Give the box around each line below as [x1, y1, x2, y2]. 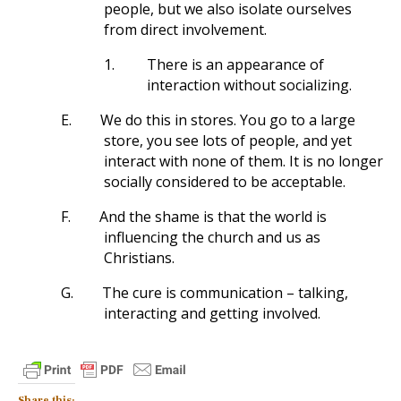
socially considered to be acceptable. [104, 172, 346, 192]
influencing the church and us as [104, 227, 320, 247]
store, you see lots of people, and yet [104, 131, 352, 150]
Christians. [104, 248, 175, 268]
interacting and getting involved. [104, 303, 320, 323]
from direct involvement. [104, 20, 267, 39]
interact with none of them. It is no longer [104, 151, 383, 171]
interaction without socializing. [147, 75, 352, 95]
